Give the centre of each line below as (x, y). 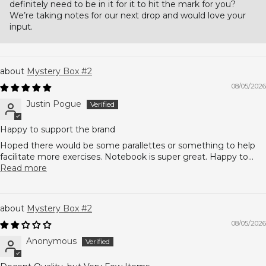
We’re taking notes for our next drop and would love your (128, 15)
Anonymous (51, 241)
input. (21, 27)
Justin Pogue (54, 104)
